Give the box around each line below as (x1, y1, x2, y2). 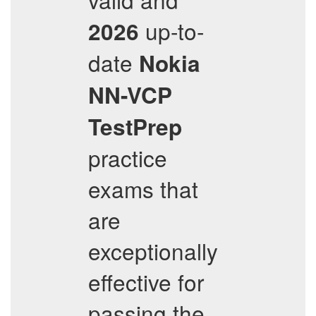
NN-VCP (88, 79, 172, 111)
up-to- (139, 15, 204, 47)
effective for (88, 266, 204, 298)
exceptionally (88, 235, 218, 267)
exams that (88, 173, 198, 205)
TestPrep (88, 111, 182, 142)
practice (88, 142, 167, 174)
